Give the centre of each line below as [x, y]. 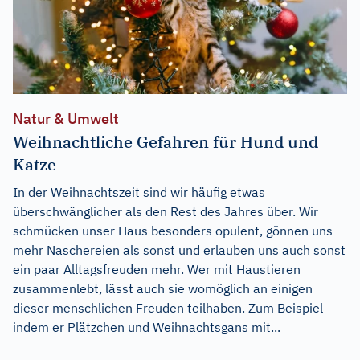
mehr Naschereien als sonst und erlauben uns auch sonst [179, 250]
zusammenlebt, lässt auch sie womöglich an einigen [163, 288]
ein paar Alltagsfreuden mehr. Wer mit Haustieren [157, 269]
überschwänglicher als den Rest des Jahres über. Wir [166, 211]
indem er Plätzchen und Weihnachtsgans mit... [147, 327]
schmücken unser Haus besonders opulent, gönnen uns [173, 230]
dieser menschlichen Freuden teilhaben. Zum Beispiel [168, 307]
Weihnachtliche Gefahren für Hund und [166, 141]
